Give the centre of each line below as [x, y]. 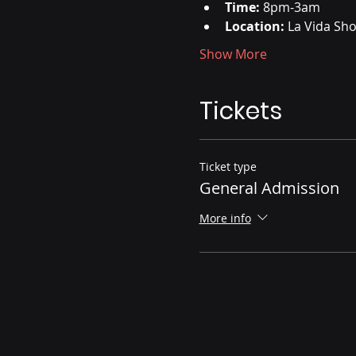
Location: [254, 27]
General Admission [269, 188]
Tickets [240, 112]
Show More [233, 54]
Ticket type [228, 167]
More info [225, 218]
